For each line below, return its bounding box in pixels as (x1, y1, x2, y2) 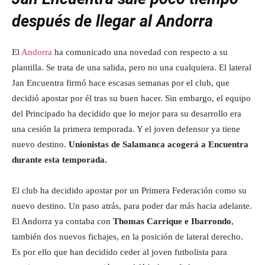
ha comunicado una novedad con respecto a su (52, 47, 228, 57)
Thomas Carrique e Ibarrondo (111, 216, 231, 226)
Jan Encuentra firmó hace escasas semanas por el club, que (12, 78, 230, 88)
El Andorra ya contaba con (12, 216, 111, 226)
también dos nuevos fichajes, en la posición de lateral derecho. (12, 232, 243, 241)
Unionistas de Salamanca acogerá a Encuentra (69, 140, 248, 149)
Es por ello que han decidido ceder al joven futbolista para (12, 247, 227, 257)
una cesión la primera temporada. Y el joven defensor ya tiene (12, 124, 240, 134)
